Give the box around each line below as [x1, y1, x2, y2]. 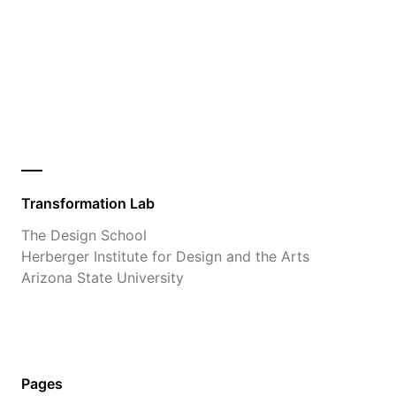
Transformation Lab [21, 194, 155, 212]
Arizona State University [21, 269, 184, 286]
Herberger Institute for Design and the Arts [21, 247, 309, 265]
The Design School [21, 226, 147, 244]
